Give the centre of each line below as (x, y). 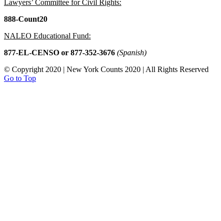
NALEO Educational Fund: (47, 36)
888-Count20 (26, 19)
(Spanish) (132, 53)
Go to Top (20, 78)
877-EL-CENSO (32, 53)
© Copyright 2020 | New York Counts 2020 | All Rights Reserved (106, 70)
